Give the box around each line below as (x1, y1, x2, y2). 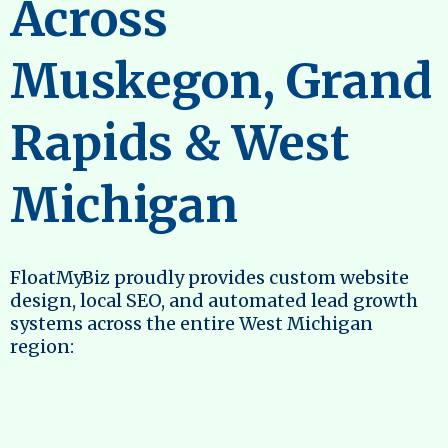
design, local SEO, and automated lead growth (10, 288, 418, 312)
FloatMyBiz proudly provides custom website (10, 265, 409, 289)
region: (10, 334, 74, 358)
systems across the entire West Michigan (10, 311, 373, 335)
